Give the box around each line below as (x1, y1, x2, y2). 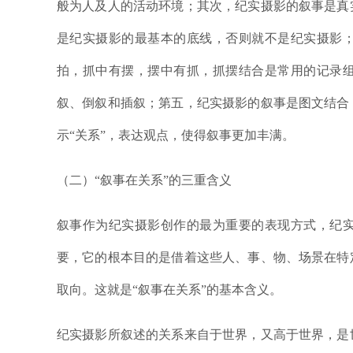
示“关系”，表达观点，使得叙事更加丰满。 (57, 128, 295, 142)
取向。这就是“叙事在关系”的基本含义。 (57, 282, 282, 296)
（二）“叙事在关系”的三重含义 (57, 173, 232, 187)
